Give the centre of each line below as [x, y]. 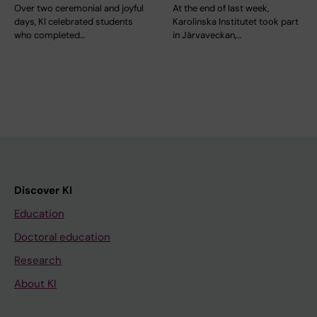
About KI [35, 284]
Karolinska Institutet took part [236, 22]
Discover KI [43, 191]
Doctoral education [62, 237]
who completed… [50, 35]
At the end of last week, [221, 8]
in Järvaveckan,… [207, 35]
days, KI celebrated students [74, 22]
